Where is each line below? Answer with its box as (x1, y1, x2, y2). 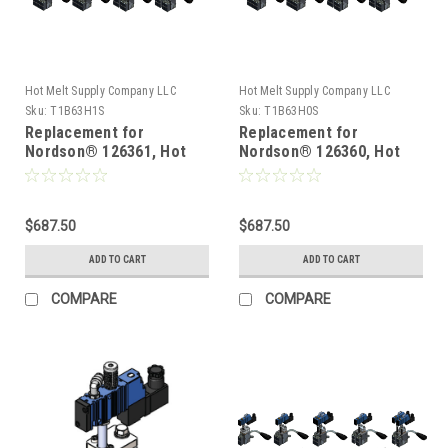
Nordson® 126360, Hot (239, 141, 400, 161)
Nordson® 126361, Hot (25, 141, 186, 161)
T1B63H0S (264, 103, 319, 118)
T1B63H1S (50, 103, 105, 118)
